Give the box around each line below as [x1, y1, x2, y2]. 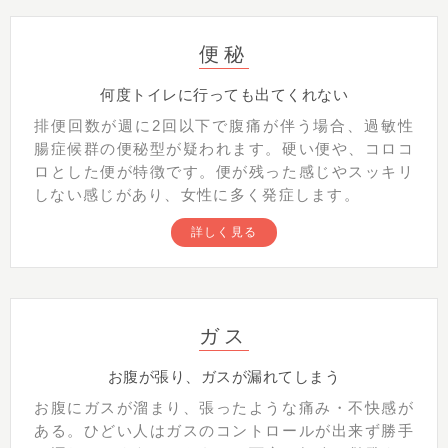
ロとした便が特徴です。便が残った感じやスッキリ [34, 164, 414, 181]
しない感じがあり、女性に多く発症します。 [34, 187, 360, 204]
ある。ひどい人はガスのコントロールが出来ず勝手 [34, 423, 414, 440]
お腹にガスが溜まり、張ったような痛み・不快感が [34, 400, 414, 417]
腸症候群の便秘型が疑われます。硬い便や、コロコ [34, 141, 414, 158]
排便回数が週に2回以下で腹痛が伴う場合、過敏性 [34, 118, 414, 135]
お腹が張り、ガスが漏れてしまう [107, 368, 341, 386]
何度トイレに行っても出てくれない [100, 86, 348, 104]
